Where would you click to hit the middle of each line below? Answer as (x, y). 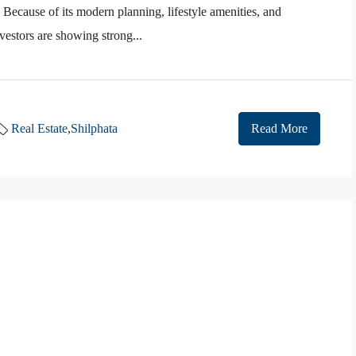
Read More (279, 128)
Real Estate (39, 128)
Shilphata (94, 128)
